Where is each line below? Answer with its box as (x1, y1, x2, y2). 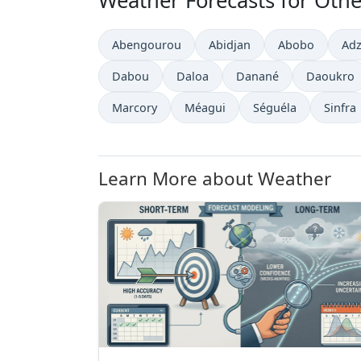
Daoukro (306, 68, 355, 84)
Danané (236, 68, 279, 84)
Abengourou (112, 37, 181, 52)
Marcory (112, 100, 157, 115)
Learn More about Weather (98, 166, 331, 191)
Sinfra (324, 100, 356, 115)
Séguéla (253, 100, 297, 115)
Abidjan (209, 37, 251, 52)
